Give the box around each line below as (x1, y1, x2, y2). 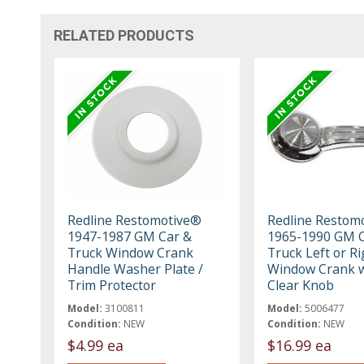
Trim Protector (67, 276, 157, 295)
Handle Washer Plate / (67, 260, 204, 279)
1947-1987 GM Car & (67, 227, 193, 246)
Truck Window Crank (67, 244, 194, 262)
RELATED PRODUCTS (54, 27, 195, 45)
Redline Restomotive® (67, 211, 202, 230)
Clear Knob (266, 276, 334, 295)
